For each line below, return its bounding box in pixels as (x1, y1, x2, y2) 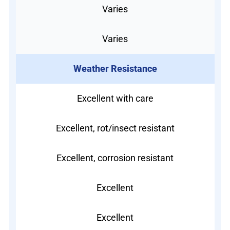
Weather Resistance (73, 63, 157, 74)
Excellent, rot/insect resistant (55, 122, 175, 133)
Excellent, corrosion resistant (56, 152, 174, 163)
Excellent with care (76, 92, 154, 104)
